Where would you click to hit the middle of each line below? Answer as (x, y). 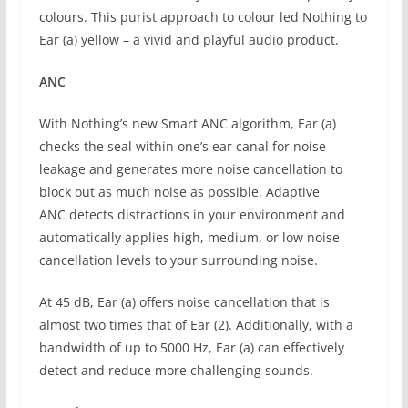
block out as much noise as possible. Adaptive (179, 192)
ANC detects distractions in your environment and (192, 215)
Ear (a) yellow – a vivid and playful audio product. (189, 40)
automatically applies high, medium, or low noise (189, 238)
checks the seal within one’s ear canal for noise (182, 147)
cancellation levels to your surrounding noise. (178, 260)
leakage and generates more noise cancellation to (190, 169)
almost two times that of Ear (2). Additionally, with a (196, 325)
